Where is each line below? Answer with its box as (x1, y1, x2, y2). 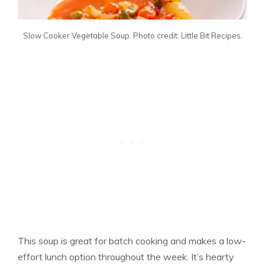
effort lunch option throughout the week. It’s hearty (18, 250, 234, 263)
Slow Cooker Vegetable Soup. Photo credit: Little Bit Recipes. (22, 30, 243, 40)
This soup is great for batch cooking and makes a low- (18, 234, 246, 247)
